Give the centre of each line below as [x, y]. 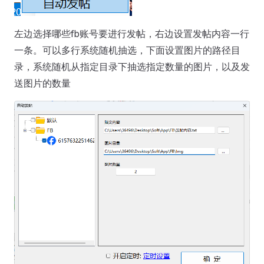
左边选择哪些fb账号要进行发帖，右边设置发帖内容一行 [132, 34]
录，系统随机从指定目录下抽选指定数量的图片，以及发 [132, 67]
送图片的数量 [42, 83]
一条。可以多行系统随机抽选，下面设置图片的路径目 [127, 50]
